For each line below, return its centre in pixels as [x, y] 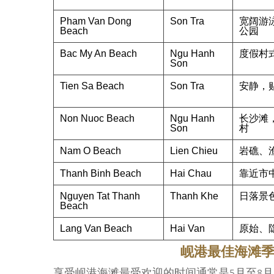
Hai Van [187, 228]
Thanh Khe [194, 196]
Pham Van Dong [96, 21]
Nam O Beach [91, 151]
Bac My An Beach [98, 54]
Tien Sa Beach [92, 86]
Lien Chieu [194, 151]
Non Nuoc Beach [97, 118]
